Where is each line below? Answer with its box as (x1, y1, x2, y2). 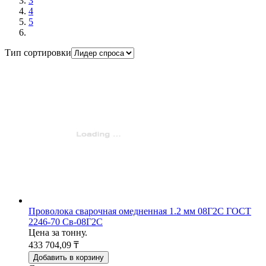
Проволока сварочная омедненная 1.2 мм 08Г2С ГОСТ (28, 205, 251, 216)
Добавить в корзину (33, 252, 104, 262)
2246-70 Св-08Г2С (28, 216, 103, 227)
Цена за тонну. (28, 227, 87, 237)
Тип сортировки (5, 47, 71, 58)
